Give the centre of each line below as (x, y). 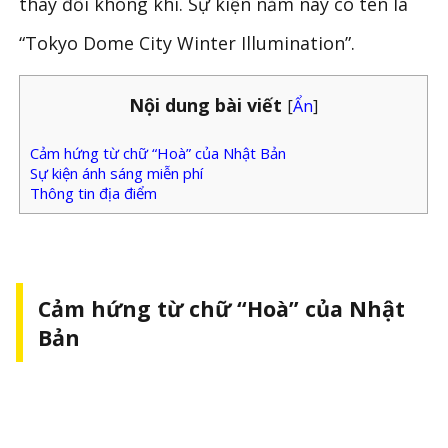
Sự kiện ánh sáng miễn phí (117, 173)
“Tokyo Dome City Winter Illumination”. (187, 42)
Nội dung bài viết (206, 104)
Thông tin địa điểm (94, 193)
